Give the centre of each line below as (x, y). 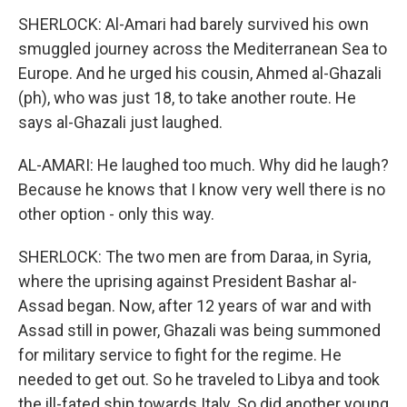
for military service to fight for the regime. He (180, 355)
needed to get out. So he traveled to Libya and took (199, 379)
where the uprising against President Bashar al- (188, 281)
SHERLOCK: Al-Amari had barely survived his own (194, 24)
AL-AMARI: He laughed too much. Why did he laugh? (203, 165)
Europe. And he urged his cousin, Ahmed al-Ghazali (200, 73)
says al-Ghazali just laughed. (120, 122)
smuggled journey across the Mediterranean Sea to (203, 49)
